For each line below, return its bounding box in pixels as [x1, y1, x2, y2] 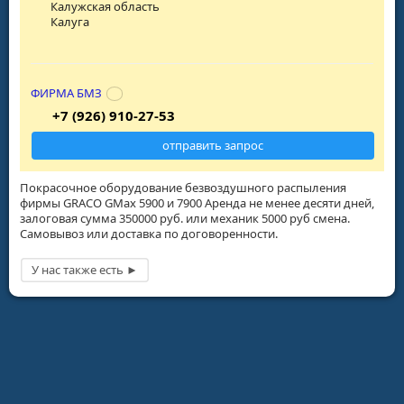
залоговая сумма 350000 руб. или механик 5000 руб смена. [20, 209, 350, 226]
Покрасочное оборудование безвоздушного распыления [20, 179, 346, 196]
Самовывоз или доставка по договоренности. [20, 225, 278, 242]
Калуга [50, 13, 90, 30]
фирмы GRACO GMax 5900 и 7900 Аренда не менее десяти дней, [20, 194, 374, 211]
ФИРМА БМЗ [31, 85, 102, 102]
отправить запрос [162, 136, 264, 153]
